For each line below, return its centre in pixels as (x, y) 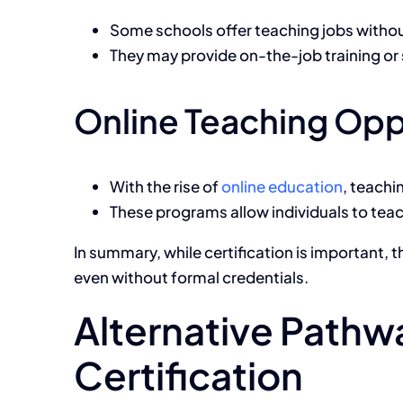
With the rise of (166, 187)
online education (282, 187)
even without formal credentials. (191, 278)
